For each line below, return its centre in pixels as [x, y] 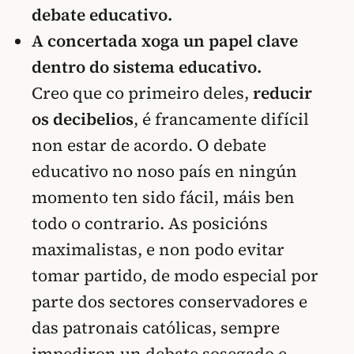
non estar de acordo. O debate [149, 145]
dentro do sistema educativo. [147, 66]
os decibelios [83, 119]
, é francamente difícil [221, 119]
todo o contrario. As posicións [150, 223]
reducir [282, 92]
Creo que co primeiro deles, [142, 92]
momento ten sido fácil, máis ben [163, 197]
